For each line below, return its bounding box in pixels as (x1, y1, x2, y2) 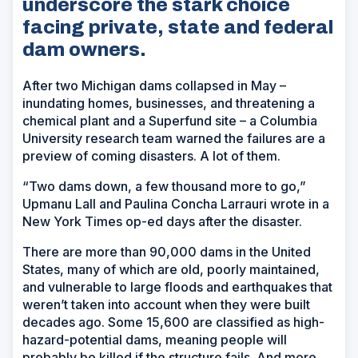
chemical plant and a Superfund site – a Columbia (22, 112, 317, 129)
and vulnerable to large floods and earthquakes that (22, 278, 332, 295)
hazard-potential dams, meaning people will (22, 331, 287, 348)
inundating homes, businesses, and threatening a (22, 94, 315, 111)
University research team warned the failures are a (22, 129, 325, 146)
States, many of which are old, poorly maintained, (22, 261, 320, 277)
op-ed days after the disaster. (122, 213, 302, 229)
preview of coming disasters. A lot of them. (22, 147, 280, 164)
